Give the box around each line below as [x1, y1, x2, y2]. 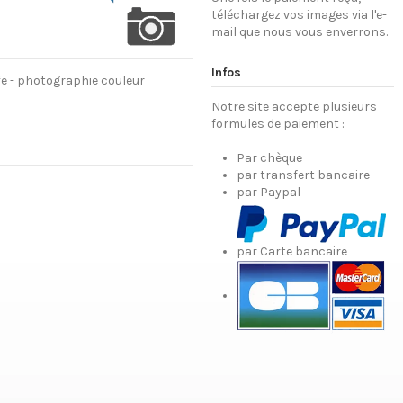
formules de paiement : [210, 115, 345, 131]
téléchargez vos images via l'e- [210, 7, 387, 23]
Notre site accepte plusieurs [210, 98, 377, 114]
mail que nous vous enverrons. [210, 24, 388, 40]
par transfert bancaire [236, 167, 370, 184]
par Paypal [236, 184, 300, 201]
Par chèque [236, 150, 302, 166]
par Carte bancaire [236, 243, 347, 259]
